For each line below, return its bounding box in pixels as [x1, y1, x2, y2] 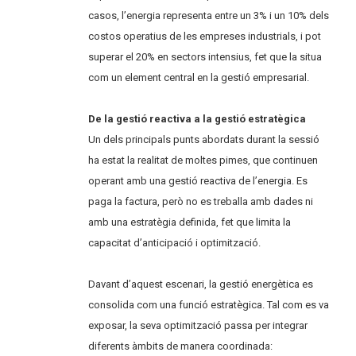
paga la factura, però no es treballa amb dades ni [88, 195, 314, 207]
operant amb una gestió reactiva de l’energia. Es [88, 174, 308, 187]
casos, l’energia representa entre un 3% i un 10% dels [88, 9, 330, 21]
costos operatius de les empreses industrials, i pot [88, 29, 322, 42]
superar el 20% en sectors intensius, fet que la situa [88, 50, 323, 63]
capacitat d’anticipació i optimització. [88, 236, 261, 249]
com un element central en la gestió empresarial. [88, 71, 310, 83]
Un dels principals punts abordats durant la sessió [88, 133, 320, 145]
